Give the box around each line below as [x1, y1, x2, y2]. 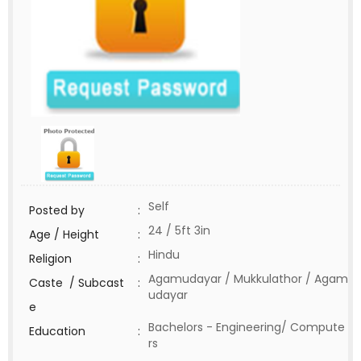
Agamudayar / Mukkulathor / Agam [148, 271, 348, 287]
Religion [29, 251, 72, 267]
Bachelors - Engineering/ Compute [148, 319, 345, 335]
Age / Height [29, 226, 99, 243]
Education [29, 323, 85, 339]
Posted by [29, 202, 85, 218]
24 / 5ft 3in [148, 222, 210, 239]
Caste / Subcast [29, 275, 124, 291]
